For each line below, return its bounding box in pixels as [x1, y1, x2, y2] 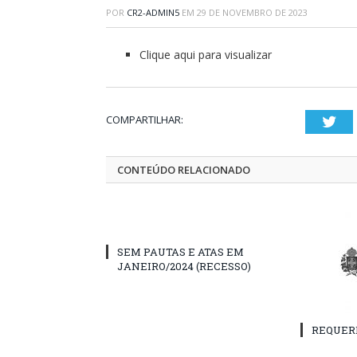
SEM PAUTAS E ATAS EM [117, 245, 244, 259]
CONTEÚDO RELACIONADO [117, 163, 250, 177]
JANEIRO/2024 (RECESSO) [117, 259, 251, 273]
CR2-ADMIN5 [127, 6, 179, 18]
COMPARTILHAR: [106, 112, 183, 127]
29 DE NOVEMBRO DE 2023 [197, 6, 308, 18]
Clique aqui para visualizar [139, 47, 272, 62]
